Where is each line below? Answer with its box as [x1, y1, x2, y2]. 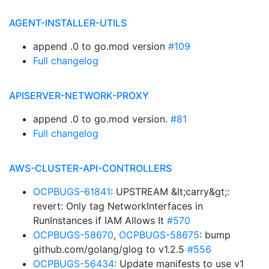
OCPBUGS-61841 [33, 186, 110, 198]
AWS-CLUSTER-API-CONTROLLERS [9, 162, 172, 174]
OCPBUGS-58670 [33, 229, 113, 241]
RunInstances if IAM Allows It [33, 214, 167, 226]
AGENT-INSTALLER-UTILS [9, 17, 127, 29]
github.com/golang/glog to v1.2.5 [33, 243, 187, 255]
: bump [199, 229, 231, 241]
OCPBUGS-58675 [119, 229, 199, 241]
